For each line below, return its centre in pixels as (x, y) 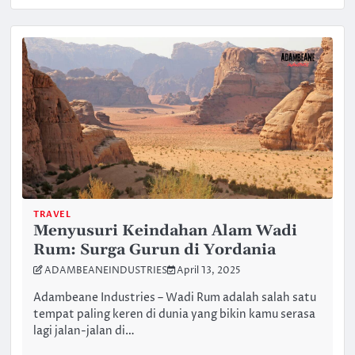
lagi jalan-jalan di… (84, 332)
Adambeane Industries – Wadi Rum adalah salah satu (175, 298)
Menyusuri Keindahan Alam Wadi (166, 231)
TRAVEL (52, 215)
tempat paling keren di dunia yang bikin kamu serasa (175, 315)
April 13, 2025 (209, 271)
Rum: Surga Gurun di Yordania (155, 250)
